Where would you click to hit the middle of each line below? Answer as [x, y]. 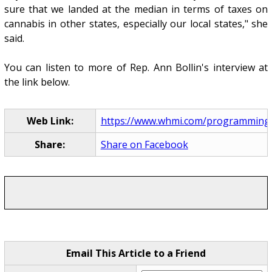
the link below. [37, 82]
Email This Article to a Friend [136, 253]
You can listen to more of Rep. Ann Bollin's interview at [136, 68]
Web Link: [50, 121]
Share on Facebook [144, 145]
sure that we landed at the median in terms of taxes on [136, 9]
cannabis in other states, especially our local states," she [136, 24]
